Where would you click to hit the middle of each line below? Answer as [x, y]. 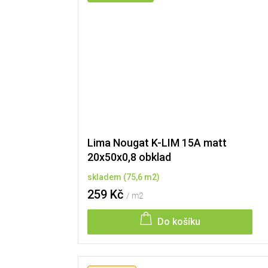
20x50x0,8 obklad [129, 157]
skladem [105, 177]
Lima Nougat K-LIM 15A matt [157, 142]
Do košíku [179, 221]
